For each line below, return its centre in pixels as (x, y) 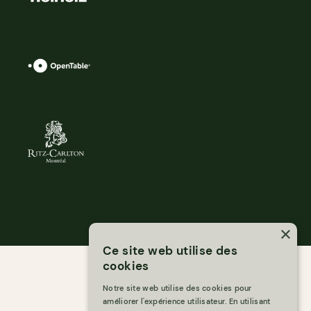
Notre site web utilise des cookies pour (177, 288)
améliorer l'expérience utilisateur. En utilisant (187, 301)
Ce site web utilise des (170, 251)
